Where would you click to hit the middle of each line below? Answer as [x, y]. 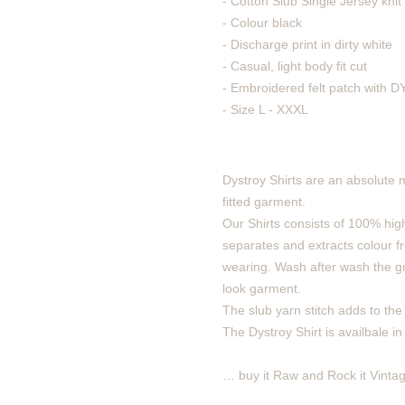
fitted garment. [264, 202]
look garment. [261, 288]
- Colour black [262, 23]
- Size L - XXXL [265, 109]
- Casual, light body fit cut [294, 66]
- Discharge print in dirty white [307, 44]
